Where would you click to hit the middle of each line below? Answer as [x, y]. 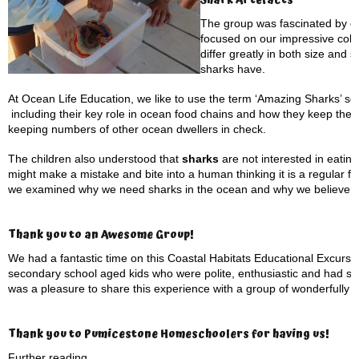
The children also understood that [95, 159]
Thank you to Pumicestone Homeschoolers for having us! [169, 334]
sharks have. [233, 69]
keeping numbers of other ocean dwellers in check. [137, 129]
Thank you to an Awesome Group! [101, 235]
